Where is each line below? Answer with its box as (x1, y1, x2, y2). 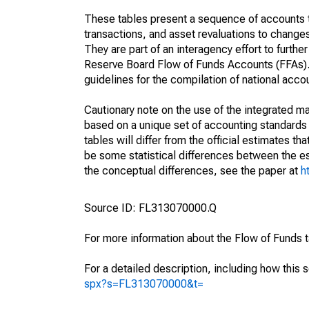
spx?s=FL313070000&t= (84, 277, 203, 290)
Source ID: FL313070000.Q (84, 201, 217, 215)
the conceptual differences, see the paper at (84, 164, 301, 177)
